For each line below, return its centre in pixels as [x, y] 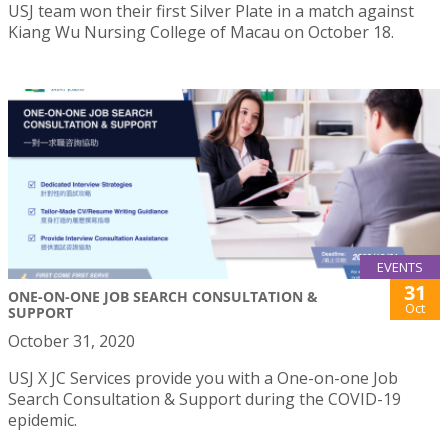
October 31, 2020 [71, 341]
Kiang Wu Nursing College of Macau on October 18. [201, 31]
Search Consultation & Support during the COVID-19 [204, 399]
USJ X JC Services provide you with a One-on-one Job [203, 378]
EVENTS [400, 267]
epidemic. [42, 420]
